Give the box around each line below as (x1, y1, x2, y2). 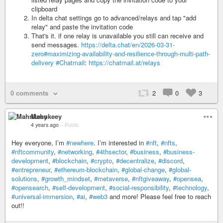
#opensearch (11, 183, 48, 192)
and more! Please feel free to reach (108, 192, 211, 201)
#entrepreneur (11, 165, 50, 174)
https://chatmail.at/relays (89, 58, 160, 67)
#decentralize (116, 156, 154, 165)
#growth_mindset (41, 174, 90, 183)
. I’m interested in (94, 138, 146, 147)
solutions (11, 174, 37, 183)
